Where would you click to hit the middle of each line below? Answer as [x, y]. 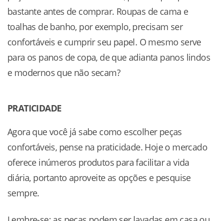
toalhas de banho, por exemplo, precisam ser [95, 26]
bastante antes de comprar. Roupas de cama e [98, 11]
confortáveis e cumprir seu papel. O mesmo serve [104, 42]
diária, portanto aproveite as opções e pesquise [99, 178]
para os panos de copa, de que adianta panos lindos [109, 57]
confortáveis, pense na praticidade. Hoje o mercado [107, 147]
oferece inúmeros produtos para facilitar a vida [98, 163]
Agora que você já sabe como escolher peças [95, 132]
